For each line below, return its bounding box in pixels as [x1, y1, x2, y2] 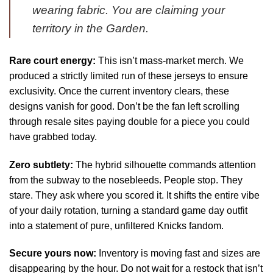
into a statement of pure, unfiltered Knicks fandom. [9, 220, 224, 231]
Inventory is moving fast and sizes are [96, 248, 260, 259]
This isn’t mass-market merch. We [96, 55, 244, 66]
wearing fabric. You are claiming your [32, 3, 225, 16]
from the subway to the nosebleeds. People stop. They [9, 174, 243, 185]
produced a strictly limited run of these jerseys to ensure [9, 70, 248, 81]
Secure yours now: [9, 248, 96, 259]
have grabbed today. [9, 131, 97, 142]
